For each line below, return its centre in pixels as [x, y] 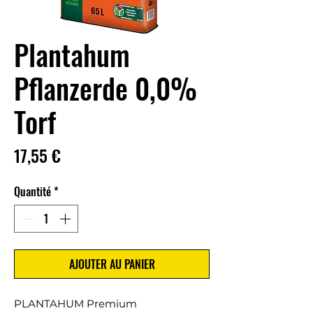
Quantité [32, 191]
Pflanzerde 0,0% [105, 88]
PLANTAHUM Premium [75, 304]
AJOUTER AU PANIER [112, 264]
